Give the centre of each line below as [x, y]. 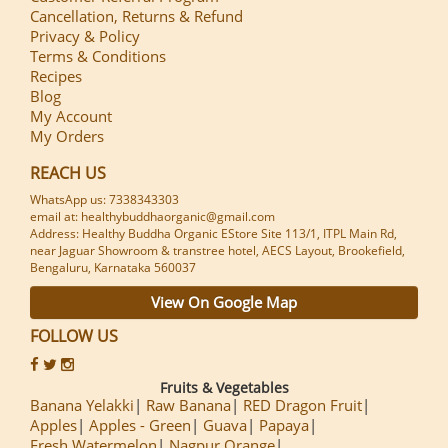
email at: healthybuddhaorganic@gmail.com [152, 217]
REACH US [68, 173]
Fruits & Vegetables [224, 388]
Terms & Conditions [98, 56]
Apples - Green [140, 425]
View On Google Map [224, 302]
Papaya [284, 425]
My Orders [67, 136]
